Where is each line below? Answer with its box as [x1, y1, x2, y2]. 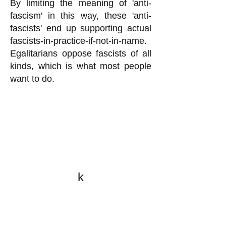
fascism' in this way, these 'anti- [10, 11, 151, 21]
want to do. [10, 74, 54, 84]
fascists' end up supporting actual [10, 23, 151, 33]
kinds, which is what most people [10, 61, 151, 71]
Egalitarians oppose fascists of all [10, 48, 151, 59]
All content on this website [11, 198, 150, 212]
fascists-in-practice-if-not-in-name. [10, 36, 147, 46]
